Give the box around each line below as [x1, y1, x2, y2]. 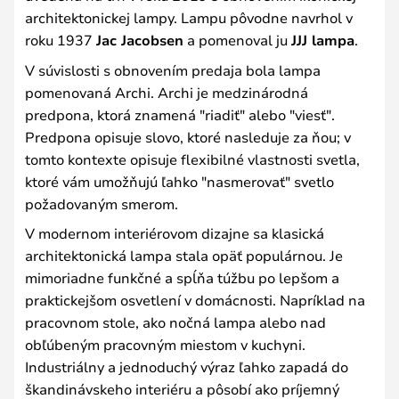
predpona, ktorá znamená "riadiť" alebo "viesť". [25, 104, 335, 124]
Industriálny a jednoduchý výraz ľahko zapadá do [25, 356, 348, 376]
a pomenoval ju [183, 29, 291, 49]
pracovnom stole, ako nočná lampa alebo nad [25, 312, 326, 331]
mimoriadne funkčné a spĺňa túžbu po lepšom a [25, 267, 339, 287]
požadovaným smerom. [25, 193, 178, 213]
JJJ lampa [291, 29, 354, 50]
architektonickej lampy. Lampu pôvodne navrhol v [25, 7, 353, 27]
